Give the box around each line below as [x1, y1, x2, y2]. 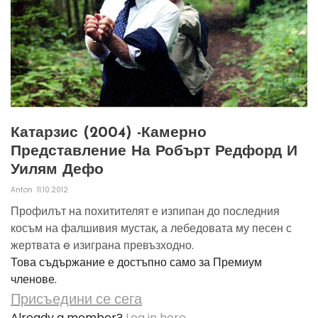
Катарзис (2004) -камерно [11, 126, 207, 141]
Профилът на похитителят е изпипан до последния [11, 203, 280, 220]
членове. [11, 271, 57, 288]
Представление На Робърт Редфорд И [11, 144, 297, 160]
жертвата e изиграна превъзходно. [11, 237, 194, 254]
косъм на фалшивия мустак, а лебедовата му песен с [11, 220, 292, 237]
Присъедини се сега [11, 289, 142, 309]
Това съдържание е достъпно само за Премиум [11, 254, 262, 271]
